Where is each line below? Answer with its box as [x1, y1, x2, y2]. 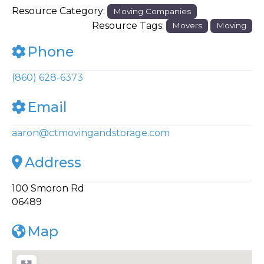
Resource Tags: [91, 19, 166, 31]
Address [25, 153, 81, 171]
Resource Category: [12, 5, 107, 16]
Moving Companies [113, 6, 192, 16]
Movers [171, 21, 202, 31]
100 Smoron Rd [12, 182, 84, 194]
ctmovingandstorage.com [49, 127, 170, 138]
